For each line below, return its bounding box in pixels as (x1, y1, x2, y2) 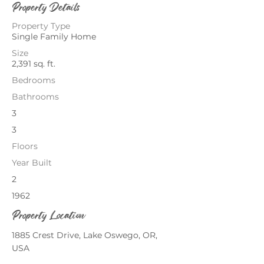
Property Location (12, 207, 85, 223)
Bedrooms (12, 75, 55, 85)
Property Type (12, 21, 70, 31)
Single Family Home (12, 31, 96, 42)
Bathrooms (12, 91, 59, 102)
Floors (12, 141, 38, 151)
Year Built (12, 157, 52, 168)
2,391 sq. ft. (12, 58, 55, 69)
